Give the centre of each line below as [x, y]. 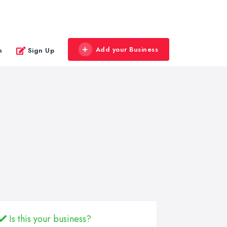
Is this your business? [49, 219]
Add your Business [127, 49]
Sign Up [41, 50]
